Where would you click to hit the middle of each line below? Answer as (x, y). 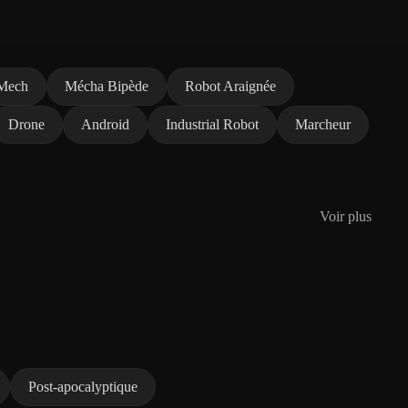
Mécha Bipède (107, 86)
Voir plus (346, 216)
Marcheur (323, 124)
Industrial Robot (212, 124)
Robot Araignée (230, 86)
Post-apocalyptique (83, 386)
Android (105, 124)
